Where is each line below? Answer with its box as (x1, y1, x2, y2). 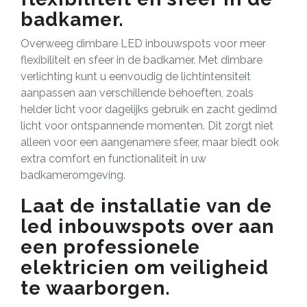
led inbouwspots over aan (21, 214, 274, 238)
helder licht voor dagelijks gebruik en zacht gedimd (21, 102, 277, 116)
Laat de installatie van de (21, 194, 272, 217)
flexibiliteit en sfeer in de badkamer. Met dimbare (21, 53, 262, 66)
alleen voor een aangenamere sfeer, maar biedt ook (21, 135, 279, 149)
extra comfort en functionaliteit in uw (21, 151, 206, 165)
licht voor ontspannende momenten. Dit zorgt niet (21, 119, 273, 132)
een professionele (21, 235, 200, 258)
